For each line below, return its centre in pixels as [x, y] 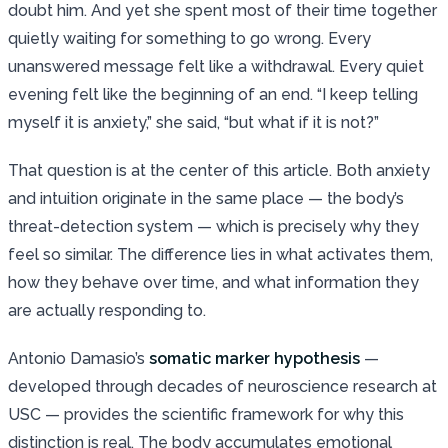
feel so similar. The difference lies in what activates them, [220, 254]
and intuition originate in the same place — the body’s [206, 198]
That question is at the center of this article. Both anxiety [219, 170]
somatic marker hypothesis [254, 358]
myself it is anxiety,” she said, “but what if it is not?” [193, 122]
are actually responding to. [107, 310]
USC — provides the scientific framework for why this [206, 414]
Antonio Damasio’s [78, 358]
